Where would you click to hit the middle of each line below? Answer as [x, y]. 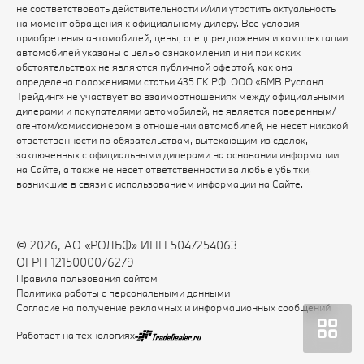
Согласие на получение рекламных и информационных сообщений [173, 308]
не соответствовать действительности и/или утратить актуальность [176, 9]
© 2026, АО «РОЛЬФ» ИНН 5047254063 [127, 245]
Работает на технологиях [76, 334]
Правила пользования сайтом [87, 278]
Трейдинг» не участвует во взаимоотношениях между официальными [180, 96]
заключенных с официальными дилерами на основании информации [178, 155]
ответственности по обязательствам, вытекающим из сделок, [162, 140]
